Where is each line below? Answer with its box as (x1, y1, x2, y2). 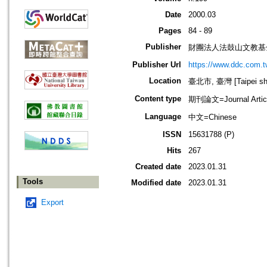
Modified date (131, 178, 181, 188)
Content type (135, 94, 181, 104)
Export (41, 198, 64, 207)
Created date (135, 162, 181, 172)
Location (149, 76, 181, 86)
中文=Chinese (188, 113, 237, 122)
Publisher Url (132, 60, 181, 70)
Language (145, 112, 181, 122)
